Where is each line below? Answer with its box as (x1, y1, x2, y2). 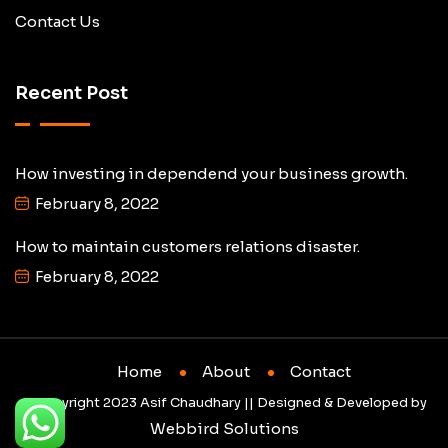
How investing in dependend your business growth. (15, 163, 408, 183)
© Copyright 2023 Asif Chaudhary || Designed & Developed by (21, 393, 427, 411)
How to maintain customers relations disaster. (15, 236, 360, 256)
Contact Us (15, 11, 100, 31)
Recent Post (15, 81, 128, 104)
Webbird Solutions (149, 418, 299, 438)
